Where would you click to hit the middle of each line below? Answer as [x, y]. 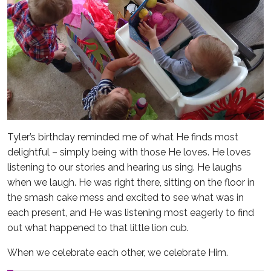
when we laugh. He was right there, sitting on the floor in [131, 183]
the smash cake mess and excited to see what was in [126, 198]
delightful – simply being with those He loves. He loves [129, 152]
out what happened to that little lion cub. [98, 228]
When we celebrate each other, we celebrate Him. [118, 253]
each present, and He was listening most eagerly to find [131, 213]
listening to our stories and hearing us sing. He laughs [125, 168]
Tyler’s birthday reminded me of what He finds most [123, 137]
